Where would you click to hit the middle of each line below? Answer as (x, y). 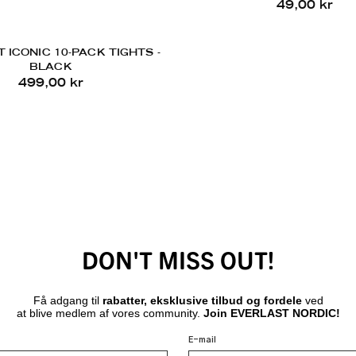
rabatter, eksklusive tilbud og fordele (202, 301)
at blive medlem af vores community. (110, 313)
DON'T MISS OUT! (178, 259)
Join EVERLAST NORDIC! (271, 313)
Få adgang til (68, 301)
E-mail (202, 341)
